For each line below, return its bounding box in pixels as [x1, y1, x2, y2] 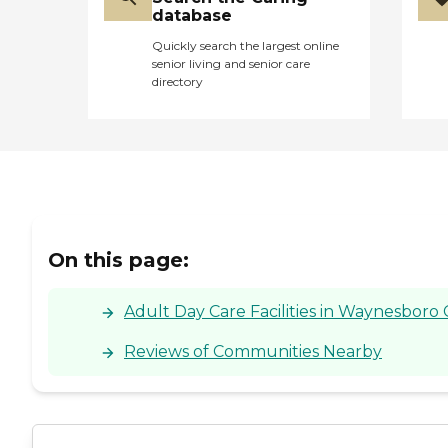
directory [152, 74, 203, 90]
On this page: [48, 247, 189, 272]
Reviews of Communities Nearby [124, 341, 382, 361]
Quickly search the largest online [152, 38, 339, 54]
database [152, 6, 232, 26]
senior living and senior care [152, 56, 310, 72]
